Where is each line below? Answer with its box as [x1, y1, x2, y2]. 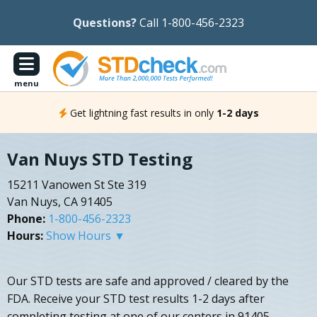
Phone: [7, 211, 45, 227]
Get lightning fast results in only [69, 105, 214, 120]
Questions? [73, 15, 137, 30]
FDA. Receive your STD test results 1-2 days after [7, 291, 265, 307]
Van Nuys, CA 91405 [7, 194, 113, 210]
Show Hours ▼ [46, 228, 125, 244]
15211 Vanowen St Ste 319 [7, 177, 146, 193]
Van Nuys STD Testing [7, 147, 192, 171]
